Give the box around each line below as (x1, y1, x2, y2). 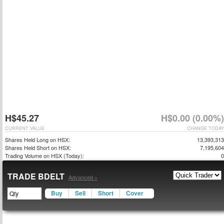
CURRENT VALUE (5, 125, 44, 131)
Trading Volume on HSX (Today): (5, 151, 84, 159)
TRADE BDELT (7, 170, 66, 182)
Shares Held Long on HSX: (5, 135, 70, 143)
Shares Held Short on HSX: (5, 143, 71, 151)
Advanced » (68, 173, 97, 181)
